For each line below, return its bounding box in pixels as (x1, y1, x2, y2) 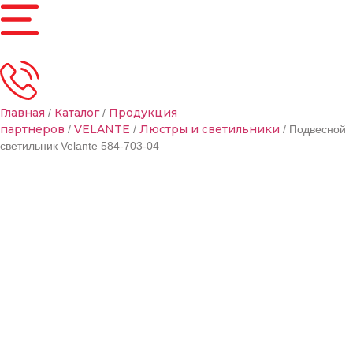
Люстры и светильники (139, 122, 280, 136)
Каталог (54, 106, 99, 120)
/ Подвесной (280, 123, 346, 136)
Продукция (109, 106, 177, 120)
